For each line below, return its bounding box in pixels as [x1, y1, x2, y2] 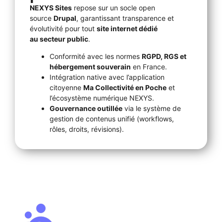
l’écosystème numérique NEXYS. [50, 93, 154, 102]
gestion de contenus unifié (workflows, [50, 114, 174, 123]
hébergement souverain [50, 62, 131, 71]
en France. [131, 62, 167, 71]
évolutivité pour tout [30, 24, 97, 33]
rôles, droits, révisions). [50, 124, 124, 133]
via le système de [122, 104, 181, 112]
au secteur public [30, 34, 88, 43]
